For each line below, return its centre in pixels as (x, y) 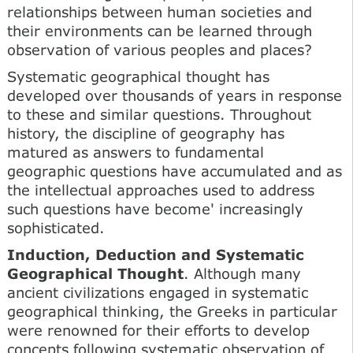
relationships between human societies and (160, 11)
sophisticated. (56, 227)
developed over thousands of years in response (175, 95)
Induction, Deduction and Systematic (156, 254)
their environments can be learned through (160, 30)
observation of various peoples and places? (160, 49)
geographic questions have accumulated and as (175, 171)
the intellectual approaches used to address (161, 190)
